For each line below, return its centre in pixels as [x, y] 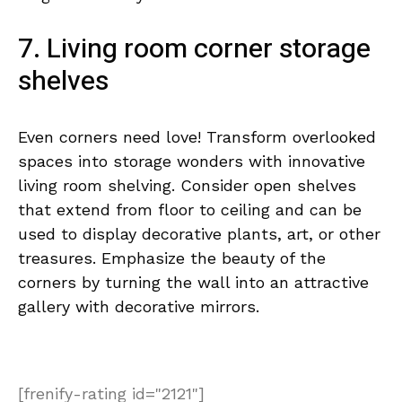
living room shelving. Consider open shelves [187, 185]
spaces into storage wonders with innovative [192, 161]
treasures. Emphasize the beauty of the [172, 258]
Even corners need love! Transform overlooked [197, 136]
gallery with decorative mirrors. [139, 306]
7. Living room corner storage [194, 49]
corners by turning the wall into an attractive [193, 282]
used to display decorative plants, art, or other [199, 233]
